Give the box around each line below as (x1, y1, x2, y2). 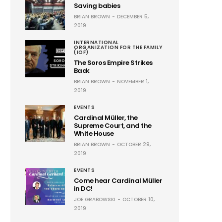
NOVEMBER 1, (117, 77, 149, 85)
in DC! (74, 183, 93, 193)
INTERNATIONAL (74, 38, 119, 46)
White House (74, 128, 114, 138)
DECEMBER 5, (117, 12, 149, 20)
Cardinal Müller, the (74, 112, 138, 122)
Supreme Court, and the (74, 120, 152, 130)
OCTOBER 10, (122, 195, 155, 203)
